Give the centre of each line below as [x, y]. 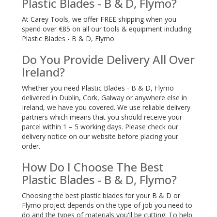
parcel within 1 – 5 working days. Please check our [100, 126]
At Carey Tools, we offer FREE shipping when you [99, 19]
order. [31, 146]
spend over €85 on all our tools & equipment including [107, 29]
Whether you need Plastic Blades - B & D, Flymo [98, 88]
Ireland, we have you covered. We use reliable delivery [106, 107]
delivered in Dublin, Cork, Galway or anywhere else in [104, 97]
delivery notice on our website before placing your [100, 136]
